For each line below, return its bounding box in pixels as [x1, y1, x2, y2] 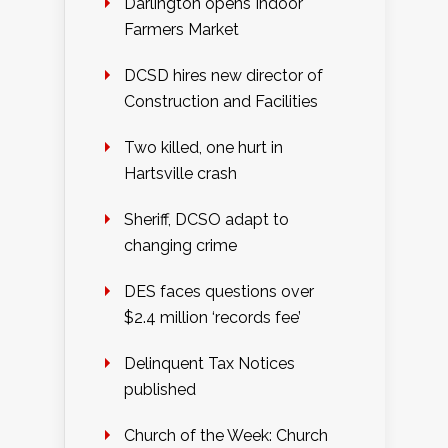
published [124, 380, 196, 400]
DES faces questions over [124, 282, 314, 302]
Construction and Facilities [124, 92, 318, 112]
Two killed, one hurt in [124, 138, 283, 158]
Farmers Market [124, 20, 239, 40]
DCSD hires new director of [124, 66, 323, 86]
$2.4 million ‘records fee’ [124, 308, 301, 328]
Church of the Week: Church [124, 426, 328, 446]
